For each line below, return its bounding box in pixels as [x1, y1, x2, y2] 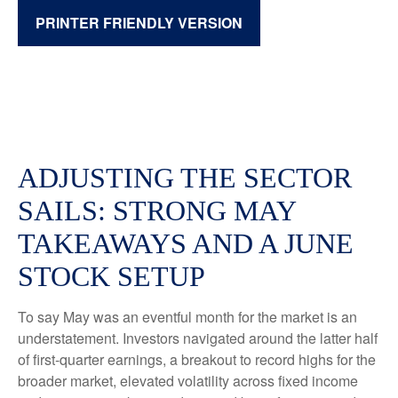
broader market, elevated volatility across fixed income [18, 370, 358, 391]
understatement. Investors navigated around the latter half [18, 328, 378, 348]
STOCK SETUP [18, 260, 205, 292]
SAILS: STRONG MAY [18, 195, 296, 227]
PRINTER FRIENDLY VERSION [36, 12, 243, 33]
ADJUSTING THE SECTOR [18, 162, 352, 194]
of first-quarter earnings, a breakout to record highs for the [18, 349, 376, 370]
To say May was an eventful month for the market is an [18, 306, 357, 327]
